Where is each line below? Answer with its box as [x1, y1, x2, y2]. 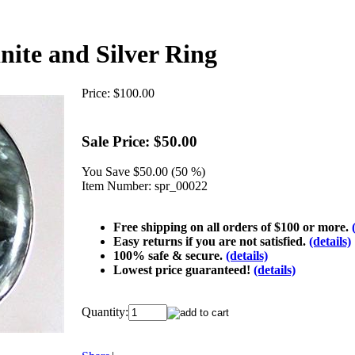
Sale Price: [82, 132, 150, 150]
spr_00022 [155, 179, 208, 193]
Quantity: [82, 305, 128, 319]
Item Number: [82, 179, 151, 193]
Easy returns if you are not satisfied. [113, 235, 309, 249]
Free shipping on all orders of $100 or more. [113, 220, 352, 235]
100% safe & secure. [113, 249, 226, 263]
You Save [82, 165, 130, 179]
